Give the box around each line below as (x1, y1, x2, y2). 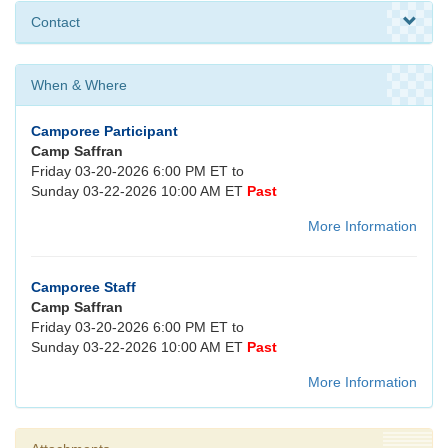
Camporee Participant (31, 123, 178, 140)
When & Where (31, 77, 127, 94)
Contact (31, 14, 80, 31)
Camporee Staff (31, 279, 136, 296)
